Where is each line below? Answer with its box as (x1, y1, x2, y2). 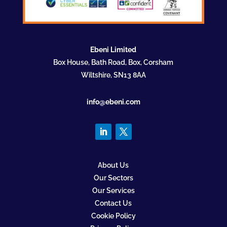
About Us (98, 161, 129, 170)
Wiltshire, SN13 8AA (81, 71, 146, 80)
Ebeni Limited (90, 46, 137, 54)
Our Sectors (93, 174, 133, 182)
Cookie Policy (91, 212, 136, 220)
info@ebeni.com (86, 98, 140, 106)
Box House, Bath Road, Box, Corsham (53, 58, 174, 67)
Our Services (92, 186, 135, 195)
